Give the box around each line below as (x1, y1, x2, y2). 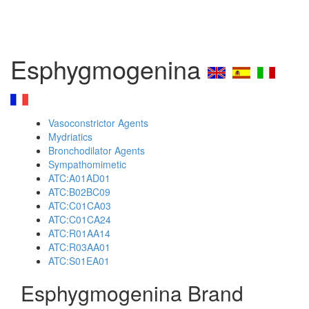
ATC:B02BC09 (48, 185, 110, 199)
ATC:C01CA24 (48, 212, 111, 226)
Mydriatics (48, 130, 92, 143)
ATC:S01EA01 (48, 254, 110, 268)
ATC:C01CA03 (48, 199, 111, 212)
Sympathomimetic (48, 157, 126, 171)
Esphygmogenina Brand (21, 278, 243, 308)
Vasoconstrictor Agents (48, 116, 148, 130)
